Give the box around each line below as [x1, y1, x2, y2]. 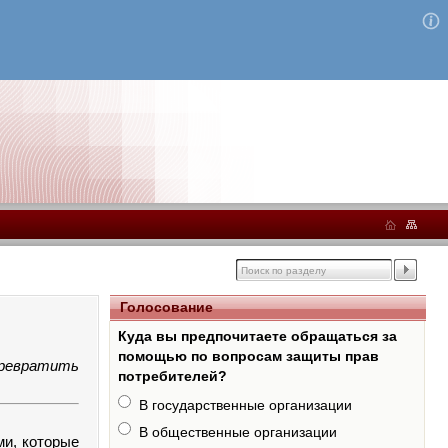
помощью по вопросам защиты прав [117, 348, 379, 364]
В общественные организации [138, 424, 337, 440]
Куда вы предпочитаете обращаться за [117, 328, 397, 344]
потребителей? [117, 368, 227, 384]
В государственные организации [138, 397, 352, 413]
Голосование [119, 299, 213, 315]
